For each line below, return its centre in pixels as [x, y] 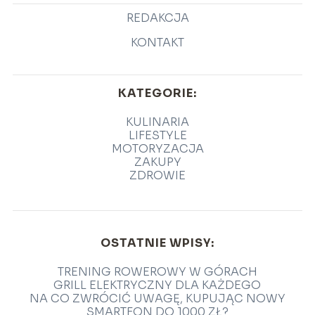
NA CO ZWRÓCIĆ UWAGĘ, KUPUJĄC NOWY [157, 299]
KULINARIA [157, 122]
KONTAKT [157, 43]
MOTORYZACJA [157, 149]
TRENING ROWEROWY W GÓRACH [157, 272]
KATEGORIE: [157, 94]
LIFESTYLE [157, 136]
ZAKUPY [157, 162]
